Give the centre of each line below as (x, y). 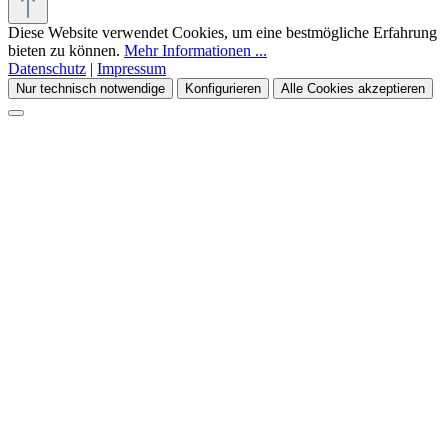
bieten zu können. (66, 51)
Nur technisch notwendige (90, 89)
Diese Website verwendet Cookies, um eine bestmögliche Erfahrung (222, 33)
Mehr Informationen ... (195, 51)
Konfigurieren (223, 89)
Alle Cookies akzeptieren (353, 89)
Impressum (131, 69)
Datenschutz (47, 69)
